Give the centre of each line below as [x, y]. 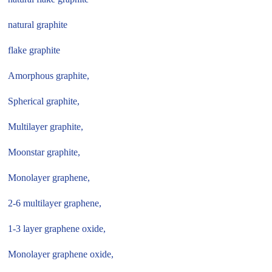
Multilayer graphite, [46, 127]
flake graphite [34, 50]
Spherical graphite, [44, 101]
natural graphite [38, 25]
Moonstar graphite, [44, 152]
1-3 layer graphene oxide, [57, 229]
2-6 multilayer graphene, [55, 203]
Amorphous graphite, [49, 76]
